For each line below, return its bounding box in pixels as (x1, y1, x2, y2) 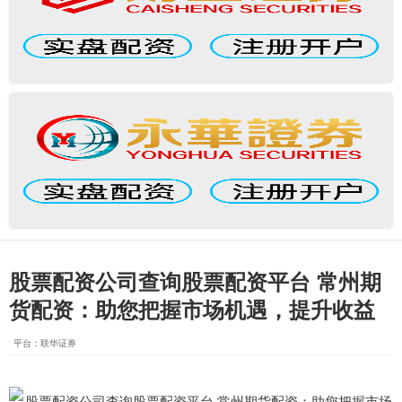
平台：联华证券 (13, 336, 76, 349)
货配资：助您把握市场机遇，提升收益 (9, 293, 375, 324)
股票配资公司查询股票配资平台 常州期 (9, 266, 381, 296)
